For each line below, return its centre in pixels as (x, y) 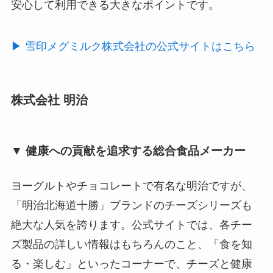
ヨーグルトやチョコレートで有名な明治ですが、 (131, 186)
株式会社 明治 (49, 100)
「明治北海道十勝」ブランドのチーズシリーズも (131, 206)
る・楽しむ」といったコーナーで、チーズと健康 (131, 264)
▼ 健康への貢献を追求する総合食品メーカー (128, 151)
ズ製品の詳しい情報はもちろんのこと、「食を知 (131, 245)
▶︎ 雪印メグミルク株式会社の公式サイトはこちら (133, 47)
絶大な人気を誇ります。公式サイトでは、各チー (131, 225)
